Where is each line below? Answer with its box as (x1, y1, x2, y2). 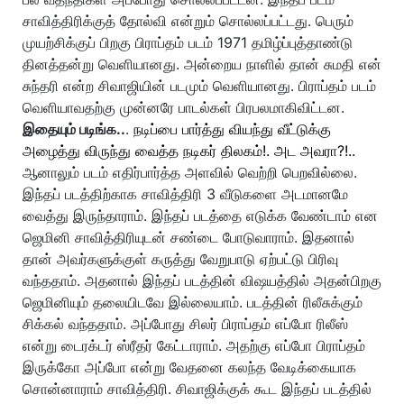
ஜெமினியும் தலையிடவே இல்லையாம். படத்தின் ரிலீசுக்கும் (23, 293, 363, 311)
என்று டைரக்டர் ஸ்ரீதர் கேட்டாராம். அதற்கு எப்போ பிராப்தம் (23, 336, 365, 354)
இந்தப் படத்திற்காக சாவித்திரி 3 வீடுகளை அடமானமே (23, 185, 348, 203)
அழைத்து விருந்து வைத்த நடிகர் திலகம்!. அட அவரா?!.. (23, 142, 355, 160)
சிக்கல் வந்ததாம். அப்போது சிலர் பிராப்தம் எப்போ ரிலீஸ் (23, 315, 348, 333)
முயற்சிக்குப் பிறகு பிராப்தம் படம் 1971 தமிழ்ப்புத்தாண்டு (23, 33, 353, 51)
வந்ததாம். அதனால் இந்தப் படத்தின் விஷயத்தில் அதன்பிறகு (23, 271, 381, 289)
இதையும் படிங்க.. (23, 120, 125, 138)
